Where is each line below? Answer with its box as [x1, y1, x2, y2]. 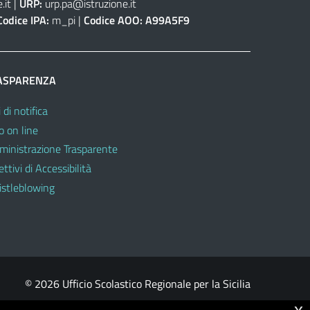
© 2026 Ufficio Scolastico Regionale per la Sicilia [25, 275, 250, 292]
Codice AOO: [83, 11, 143, 28]
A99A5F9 [145, 11, 190, 28]
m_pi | [48, 11, 84, 28]
